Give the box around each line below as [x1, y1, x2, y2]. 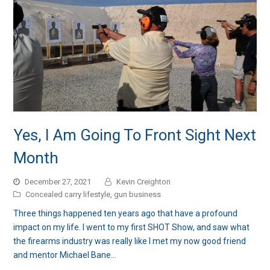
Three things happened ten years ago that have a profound [13, 208, 238, 218]
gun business [114, 189, 162, 199]
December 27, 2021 [25, 177, 92, 186]
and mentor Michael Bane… [13, 250, 117, 260]
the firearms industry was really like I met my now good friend [13, 236, 246, 246]
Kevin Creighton [116, 177, 171, 186]
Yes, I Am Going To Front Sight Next [13, 125, 257, 144]
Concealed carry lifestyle [25, 189, 111, 199]
